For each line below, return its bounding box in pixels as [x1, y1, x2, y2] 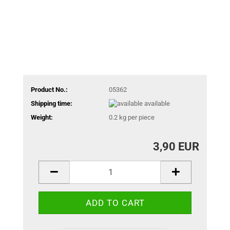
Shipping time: [31, 99, 72, 107]
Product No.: [31, 85, 68, 93]
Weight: [31, 113, 53, 122]
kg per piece [117, 113, 155, 122]
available [144, 99, 170, 107]
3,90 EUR [153, 140, 199, 153]
